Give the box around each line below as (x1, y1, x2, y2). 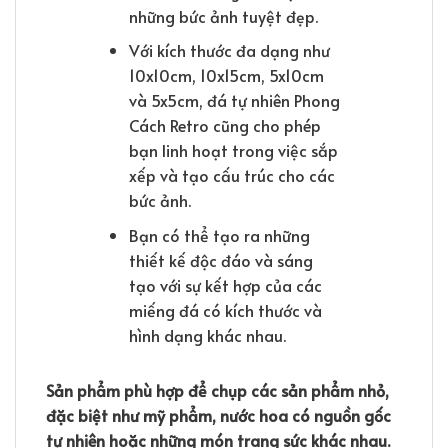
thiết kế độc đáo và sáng (128, 248, 313, 271)
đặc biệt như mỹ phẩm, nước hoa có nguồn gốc (46, 404, 391, 427)
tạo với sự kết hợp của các (128, 273, 322, 296)
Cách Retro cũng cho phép (128, 114, 321, 137)
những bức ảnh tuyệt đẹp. (128, 4, 318, 27)
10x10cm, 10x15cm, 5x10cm (128, 64, 324, 87)
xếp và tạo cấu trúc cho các (128, 164, 335, 187)
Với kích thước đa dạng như (128, 39, 330, 62)
